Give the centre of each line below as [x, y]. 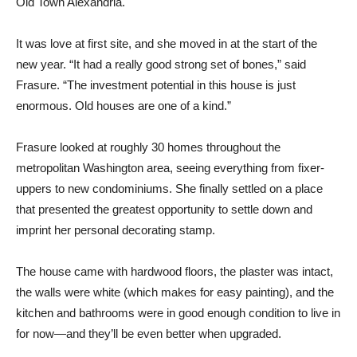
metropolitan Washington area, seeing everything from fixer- [170, 168]
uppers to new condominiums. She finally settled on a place [169, 188]
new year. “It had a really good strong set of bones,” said [161, 64]
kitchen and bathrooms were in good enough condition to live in [178, 313]
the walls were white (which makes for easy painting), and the [175, 292]
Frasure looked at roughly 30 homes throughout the [148, 147]
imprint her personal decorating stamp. [116, 230]
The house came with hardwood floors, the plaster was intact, [175, 271]
